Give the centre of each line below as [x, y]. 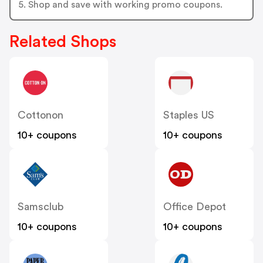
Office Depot [195, 206]
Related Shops [63, 41]
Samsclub [41, 206]
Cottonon [41, 115]
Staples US [189, 115]
